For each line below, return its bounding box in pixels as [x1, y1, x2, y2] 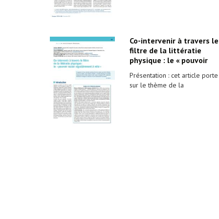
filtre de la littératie [129, 45, 201, 55]
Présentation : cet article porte [129, 71, 218, 80]
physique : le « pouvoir [129, 55, 208, 65]
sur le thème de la [129, 81, 184, 89]
